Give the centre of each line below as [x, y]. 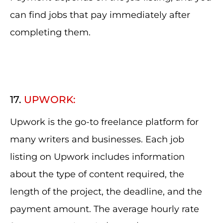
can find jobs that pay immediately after [100, 15]
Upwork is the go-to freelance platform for [104, 122]
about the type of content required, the [97, 174]
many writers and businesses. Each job [97, 139]
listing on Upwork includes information [97, 157]
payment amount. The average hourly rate [105, 209]
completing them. [50, 32]
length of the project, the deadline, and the [106, 192]
